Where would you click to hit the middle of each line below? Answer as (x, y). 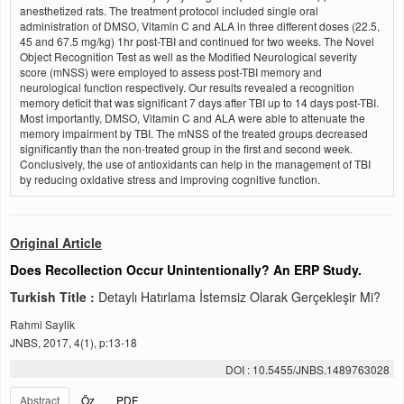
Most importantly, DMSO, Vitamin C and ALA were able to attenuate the (193, 118)
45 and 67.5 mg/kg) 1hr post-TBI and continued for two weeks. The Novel (197, 41)
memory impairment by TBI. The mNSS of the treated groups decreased (194, 133)
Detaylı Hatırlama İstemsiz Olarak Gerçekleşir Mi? (239, 297)
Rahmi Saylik (42, 324)
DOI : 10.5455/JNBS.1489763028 (308, 369)
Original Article (56, 243)
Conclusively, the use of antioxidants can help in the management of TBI (195, 164)
